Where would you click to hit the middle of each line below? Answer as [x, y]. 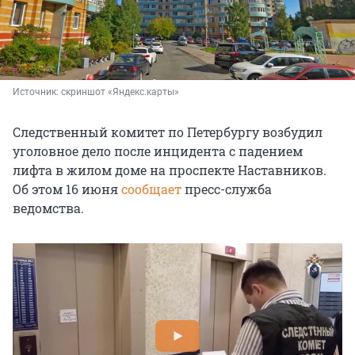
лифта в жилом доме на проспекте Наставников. [170, 170]
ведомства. [48, 208]
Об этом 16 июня [67, 189]
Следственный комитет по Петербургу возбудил [168, 132]
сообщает [151, 189]
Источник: [37, 92]
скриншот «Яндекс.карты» [120, 92]
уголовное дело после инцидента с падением [158, 151]
